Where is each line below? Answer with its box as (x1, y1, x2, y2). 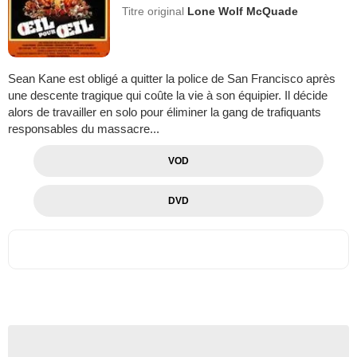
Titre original (122, 5, 188, 18)
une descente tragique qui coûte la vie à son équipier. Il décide (8, 88, 328, 103)
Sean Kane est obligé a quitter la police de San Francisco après (8, 72, 335, 86)
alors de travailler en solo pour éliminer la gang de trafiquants (8, 105, 321, 120)
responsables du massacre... (8, 122, 159, 136)
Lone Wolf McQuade (187, 5, 299, 18)
